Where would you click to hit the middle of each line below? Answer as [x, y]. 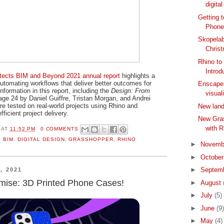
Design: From [130, 91]
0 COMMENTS [59, 128]
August [211, 182]
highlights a [137, 76]
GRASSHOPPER [91, 139]
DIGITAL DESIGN [41, 139]
